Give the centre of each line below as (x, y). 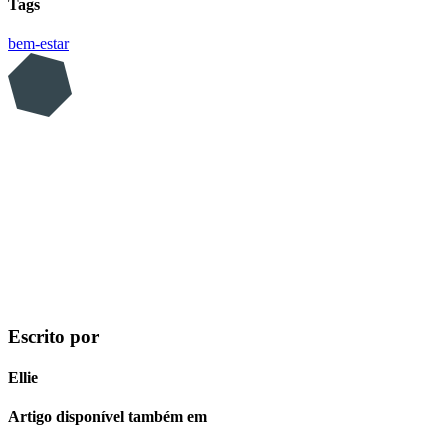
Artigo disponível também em (107, 417)
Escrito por (53, 336)
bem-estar (38, 44)
